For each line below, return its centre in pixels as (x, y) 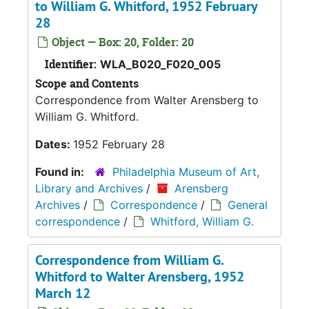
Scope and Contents (87, 83)
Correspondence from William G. (129, 260)
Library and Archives (89, 188)
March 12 (63, 293)
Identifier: (71, 64)
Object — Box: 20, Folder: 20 (121, 42)
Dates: (54, 144)
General (248, 205)
